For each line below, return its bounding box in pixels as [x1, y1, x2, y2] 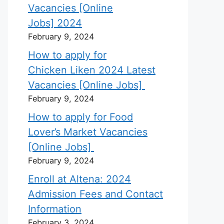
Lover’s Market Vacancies [28, 126, 147, 138]
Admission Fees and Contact [28, 188, 163, 200]
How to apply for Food [28, 111, 133, 123]
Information [28, 203, 81, 215]
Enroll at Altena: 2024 [28, 173, 131, 185]
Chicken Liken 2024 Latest [28, 64, 155, 76]
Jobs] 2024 [28, 17, 82, 29]
